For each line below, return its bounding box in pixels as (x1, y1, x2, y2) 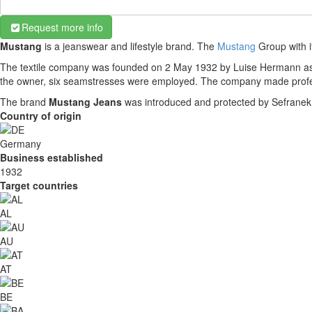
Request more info (22, 20, 103, 34)
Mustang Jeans (49, 95, 122, 109)
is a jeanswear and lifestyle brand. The (42, 39, 217, 53)
